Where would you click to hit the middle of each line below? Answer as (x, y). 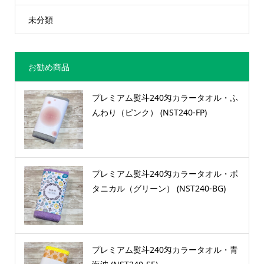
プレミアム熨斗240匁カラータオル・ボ (165, 174)
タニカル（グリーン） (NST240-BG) (159, 189)
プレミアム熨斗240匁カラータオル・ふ (165, 98)
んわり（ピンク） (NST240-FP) (149, 113)
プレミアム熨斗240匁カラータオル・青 (165, 250)
